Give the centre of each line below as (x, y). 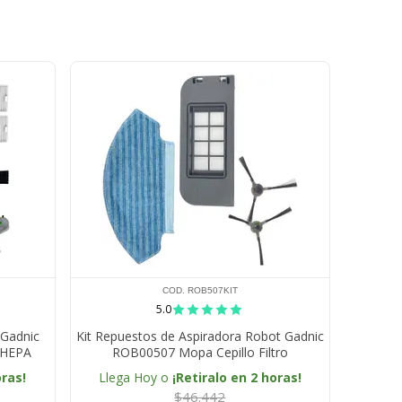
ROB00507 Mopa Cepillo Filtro (200, 353)
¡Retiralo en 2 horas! (236, 378)
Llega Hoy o (135, 378)
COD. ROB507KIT (200, 291)
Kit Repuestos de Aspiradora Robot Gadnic (200, 336)
